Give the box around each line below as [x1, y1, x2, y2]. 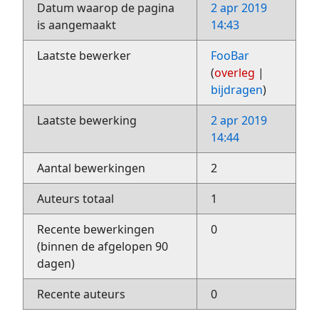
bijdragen [211, 81, 263, 98]
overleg [214, 64, 256, 80]
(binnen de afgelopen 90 [37, 238, 169, 254]
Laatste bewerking [37, 112, 137, 128]
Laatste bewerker [37, 47, 132, 63]
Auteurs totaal [37, 190, 115, 206]
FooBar [211, 47, 250, 63]
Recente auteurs [37, 286, 126, 302]
